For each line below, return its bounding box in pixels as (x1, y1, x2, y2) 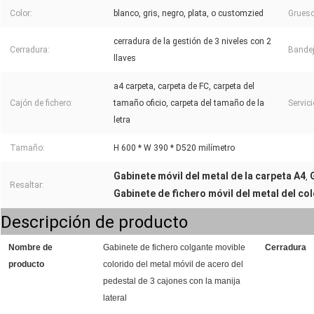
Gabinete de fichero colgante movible (103, 243, 245, 253)
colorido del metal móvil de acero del (103, 259, 243, 270)
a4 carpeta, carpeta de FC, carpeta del (114, 81, 254, 92)
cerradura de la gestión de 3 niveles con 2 (114, 36, 271, 47)
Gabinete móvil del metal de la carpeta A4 (114, 170, 306, 182)
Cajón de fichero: (10, 98, 73, 109)
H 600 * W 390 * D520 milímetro (114, 143, 235, 153)
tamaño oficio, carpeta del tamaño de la (114, 98, 264, 109)
